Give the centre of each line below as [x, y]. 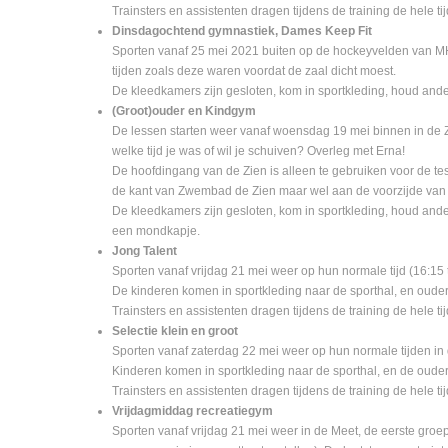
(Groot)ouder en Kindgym [184, 111]
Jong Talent [144, 251]
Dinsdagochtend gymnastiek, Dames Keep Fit [242, 31]
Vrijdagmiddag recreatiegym [192, 411]
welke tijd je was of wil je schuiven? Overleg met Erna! [258, 151]
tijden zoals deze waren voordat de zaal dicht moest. [255, 71]
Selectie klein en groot [175, 331]
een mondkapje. [157, 231]
